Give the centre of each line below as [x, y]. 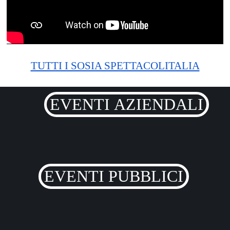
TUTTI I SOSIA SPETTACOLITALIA [115, 65]
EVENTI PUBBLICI [146, 176]
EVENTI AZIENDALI [158, 104]
